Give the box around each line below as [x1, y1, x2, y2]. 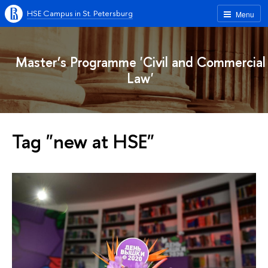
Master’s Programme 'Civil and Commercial [15, 53, 266, 71]
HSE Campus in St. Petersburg [27, 8, 133, 19]
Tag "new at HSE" [12, 128, 154, 155]
